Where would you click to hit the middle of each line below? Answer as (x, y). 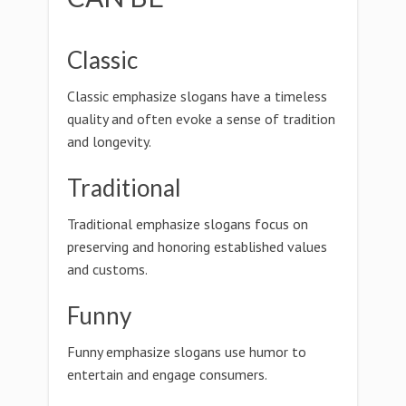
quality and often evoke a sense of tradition (201, 119)
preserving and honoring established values (197, 246)
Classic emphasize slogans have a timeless (197, 96)
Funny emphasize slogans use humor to (187, 352)
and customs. (107, 269)
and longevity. (109, 141)
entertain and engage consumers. (167, 374)
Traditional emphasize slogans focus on (188, 224)
